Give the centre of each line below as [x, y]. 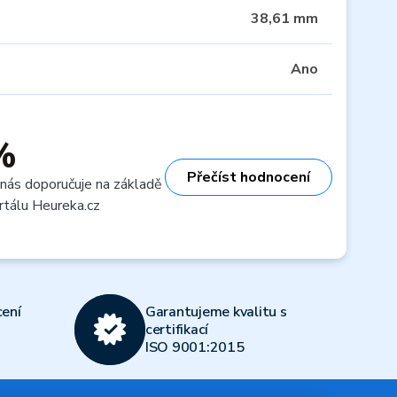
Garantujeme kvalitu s [216, 312]
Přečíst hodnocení [249, 177]
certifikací [176, 330]
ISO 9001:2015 [195, 347]
